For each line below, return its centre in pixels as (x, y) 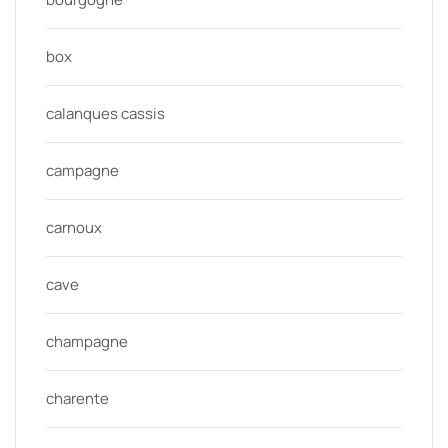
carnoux (74, 228)
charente (77, 399)
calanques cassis (105, 114)
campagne (82, 171)
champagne (87, 342)
